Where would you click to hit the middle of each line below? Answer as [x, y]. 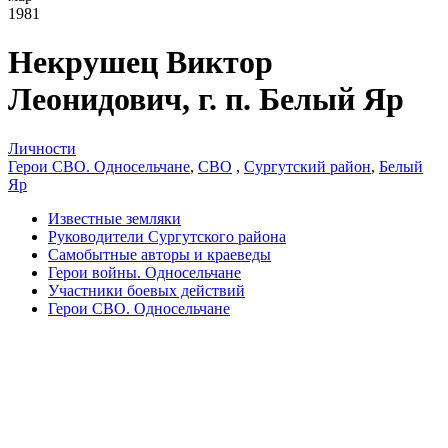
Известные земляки [114, 218]
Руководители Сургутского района [167, 236]
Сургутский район [307, 166]
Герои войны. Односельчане [144, 272]
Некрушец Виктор [140, 62]
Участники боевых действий [146, 290]
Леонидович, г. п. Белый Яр [206, 99]
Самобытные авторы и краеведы [159, 254]
